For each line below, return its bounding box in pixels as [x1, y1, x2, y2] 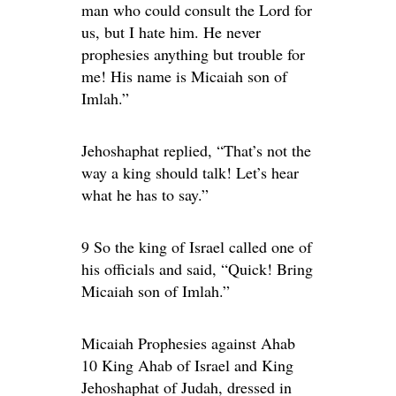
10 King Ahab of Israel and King [81, 354, 293, 376]
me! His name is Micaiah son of [81, 65, 287, 87]
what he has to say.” [81, 184, 209, 205]
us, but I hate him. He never [81, 21, 261, 42]
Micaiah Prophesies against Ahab [81, 332, 295, 354]
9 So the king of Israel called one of [81, 236, 312, 257]
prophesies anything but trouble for [81, 43, 305, 65]
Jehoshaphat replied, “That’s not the [81, 140, 311, 161]
